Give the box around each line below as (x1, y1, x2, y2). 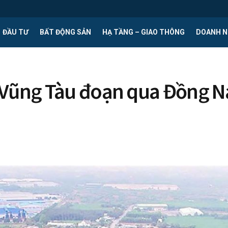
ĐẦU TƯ (3, 28, 28, 36)
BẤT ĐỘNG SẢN (40, 28, 91, 36)
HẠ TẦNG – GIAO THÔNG (102, 28, 185, 36)
